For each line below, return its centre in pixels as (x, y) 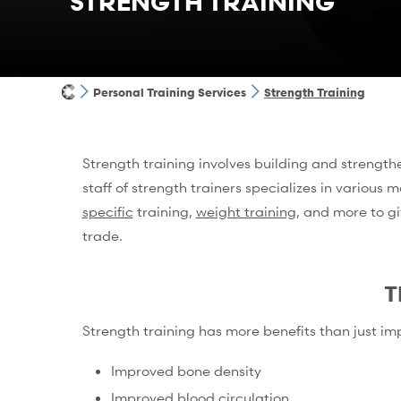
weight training (246, 211)
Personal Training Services (170, 93)
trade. (102, 235)
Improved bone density (186, 370)
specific (107, 211)
